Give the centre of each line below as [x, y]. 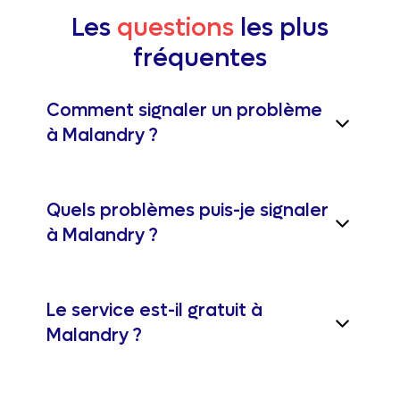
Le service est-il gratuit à [154, 311]
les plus [281, 28]
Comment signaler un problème [184, 111]
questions [175, 28]
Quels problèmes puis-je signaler [187, 211]
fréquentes [200, 58]
